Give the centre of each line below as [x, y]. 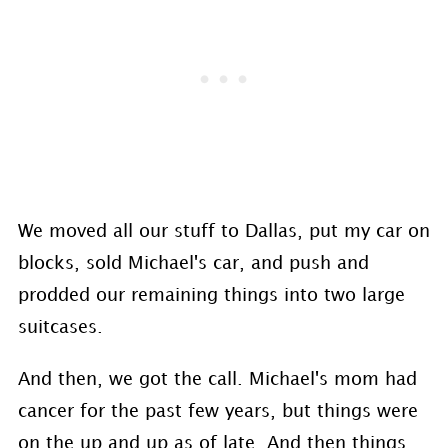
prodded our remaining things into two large [211, 295]
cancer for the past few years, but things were [217, 411]
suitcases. [60, 327]
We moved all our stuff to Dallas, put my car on [223, 231]
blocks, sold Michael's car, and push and [193, 263]
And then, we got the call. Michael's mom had [217, 379]
